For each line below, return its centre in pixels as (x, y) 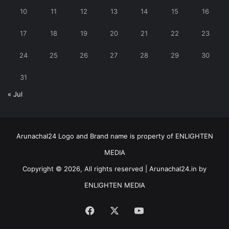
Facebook (116, 210)
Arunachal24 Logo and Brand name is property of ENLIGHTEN (114, 136)
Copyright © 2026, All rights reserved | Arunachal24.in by (114, 169)
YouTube (162, 210)
